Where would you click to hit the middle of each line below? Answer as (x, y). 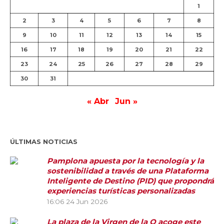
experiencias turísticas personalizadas (121, 191)
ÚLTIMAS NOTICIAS (44, 142)
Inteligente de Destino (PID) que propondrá (130, 181)
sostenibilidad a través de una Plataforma (128, 171)
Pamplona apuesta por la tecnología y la (125, 161)
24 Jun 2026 (87, 202)
